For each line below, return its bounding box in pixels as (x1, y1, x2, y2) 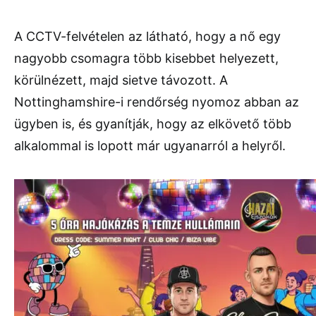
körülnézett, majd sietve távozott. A (14, 73, 228, 88)
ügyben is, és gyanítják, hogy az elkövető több (14, 116, 291, 132)
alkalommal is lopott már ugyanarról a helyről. (14, 138, 286, 154)
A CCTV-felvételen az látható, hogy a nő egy (14, 29, 281, 44)
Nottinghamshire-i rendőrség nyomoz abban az (14, 95, 299, 110)
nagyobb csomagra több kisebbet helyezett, (14, 51, 279, 66)
